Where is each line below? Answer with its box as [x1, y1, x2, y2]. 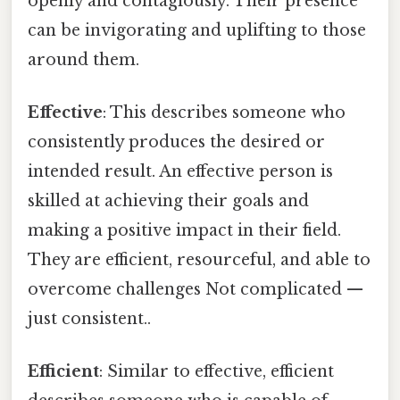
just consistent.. [28, 308, 151, 329]
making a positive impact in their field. [28, 220, 341, 240]
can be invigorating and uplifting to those [28, 20, 366, 40]
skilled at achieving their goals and [28, 190, 309, 211]
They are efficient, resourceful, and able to [28, 249, 371, 270]
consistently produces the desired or [28, 131, 325, 152]
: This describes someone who [103, 102, 346, 122]
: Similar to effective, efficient [99, 362, 334, 382]
